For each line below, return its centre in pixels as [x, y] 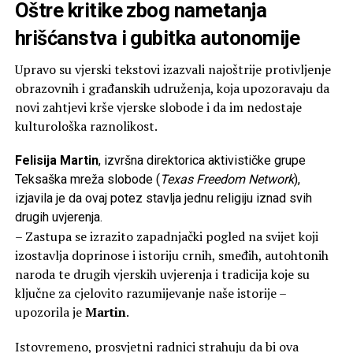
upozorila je [50, 312]
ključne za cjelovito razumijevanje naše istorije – [150, 293]
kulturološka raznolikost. [86, 126]
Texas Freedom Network [227, 179]
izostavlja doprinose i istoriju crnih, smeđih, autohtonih [171, 255]
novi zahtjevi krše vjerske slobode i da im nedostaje [158, 107]
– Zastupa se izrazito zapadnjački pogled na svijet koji [166, 236]
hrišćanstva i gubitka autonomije [157, 37]
